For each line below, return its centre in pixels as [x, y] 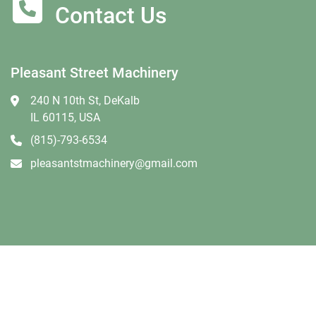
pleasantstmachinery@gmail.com [114, 163]
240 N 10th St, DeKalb [85, 101]
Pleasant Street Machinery [95, 73]
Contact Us [111, 16]
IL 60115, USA [65, 117]
